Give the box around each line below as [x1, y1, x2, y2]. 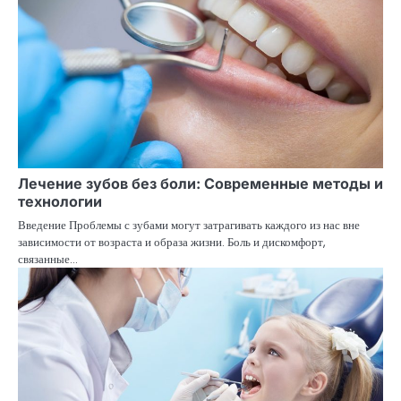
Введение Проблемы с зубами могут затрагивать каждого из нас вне [18, 217, 360, 235]
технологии [18, 192, 102, 211]
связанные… [18, 251, 78, 269]
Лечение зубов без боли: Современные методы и [18, 175, 383, 193]
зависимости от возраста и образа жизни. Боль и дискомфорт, [18, 234, 326, 252]
